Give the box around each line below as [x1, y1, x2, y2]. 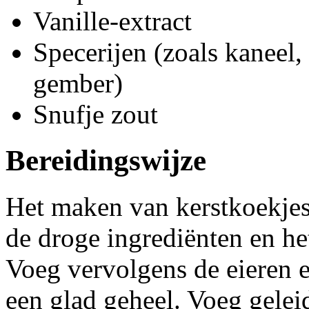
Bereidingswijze [6, 144, 206, 177]
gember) [33, 68, 123, 99]
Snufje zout [33, 99, 158, 130]
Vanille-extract [33, 6, 192, 37]
